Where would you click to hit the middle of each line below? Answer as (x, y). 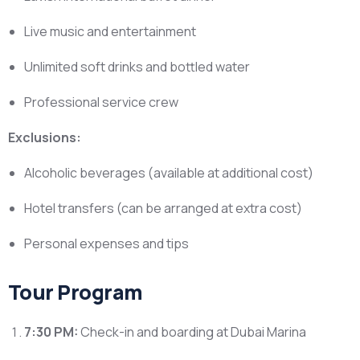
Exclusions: (45, 137)
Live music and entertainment (110, 31)
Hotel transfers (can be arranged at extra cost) (163, 208)
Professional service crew (101, 102)
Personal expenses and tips (106, 243)
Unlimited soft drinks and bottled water (137, 67)
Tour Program (76, 292)
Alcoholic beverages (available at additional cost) (169, 173)
